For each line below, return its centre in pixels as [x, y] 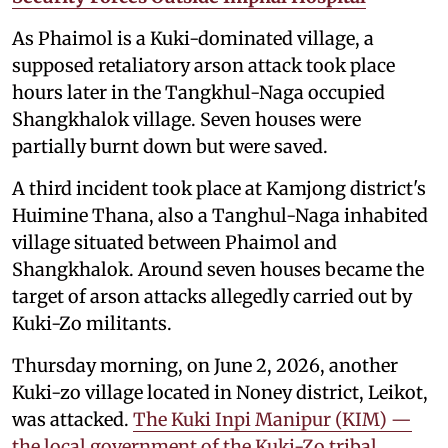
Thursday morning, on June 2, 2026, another [205, 366]
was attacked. [72, 420]
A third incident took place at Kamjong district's [219, 189]
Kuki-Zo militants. [92, 324]
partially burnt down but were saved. [170, 147]
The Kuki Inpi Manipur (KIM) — [272, 420]
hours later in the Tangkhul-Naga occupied [198, 93]
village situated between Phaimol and [174, 243]
